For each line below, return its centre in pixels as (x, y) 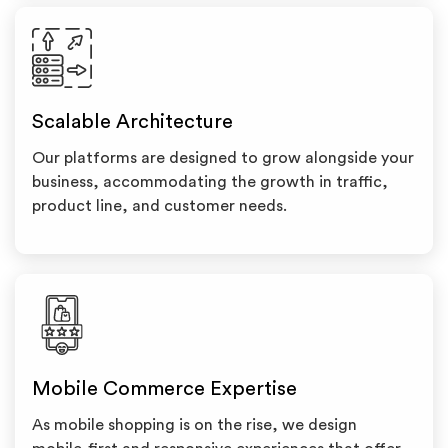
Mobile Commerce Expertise (164, 389)
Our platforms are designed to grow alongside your (223, 158)
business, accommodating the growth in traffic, (210, 182)
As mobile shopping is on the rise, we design (194, 425)
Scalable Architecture (132, 122)
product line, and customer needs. (159, 206)
